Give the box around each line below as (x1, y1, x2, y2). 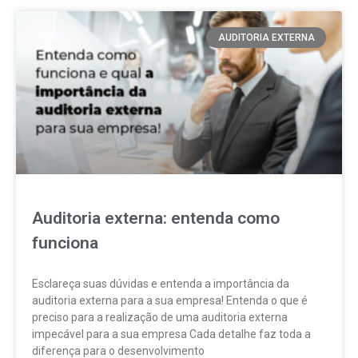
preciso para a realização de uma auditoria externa (32, 311, 288, 324)
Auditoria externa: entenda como (32, 209, 280, 228)
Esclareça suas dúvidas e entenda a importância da (32, 277, 289, 290)
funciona (32, 233, 98, 253)
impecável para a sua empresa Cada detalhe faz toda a (32, 328, 311, 340)
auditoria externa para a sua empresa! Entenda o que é (32, 294, 308, 307)
